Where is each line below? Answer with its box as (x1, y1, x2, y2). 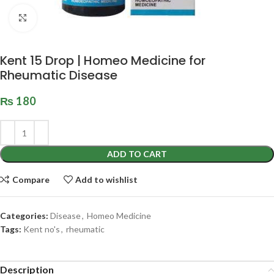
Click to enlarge (36, 13, 95, 23)
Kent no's (23, 224, 60, 235)
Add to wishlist (75, 174, 138, 185)
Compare (12, 174, 50, 185)
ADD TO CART (107, 149, 167, 160)
